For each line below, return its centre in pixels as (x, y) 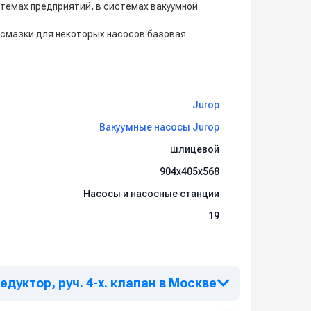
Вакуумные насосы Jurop (159, 127)
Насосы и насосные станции (151, 194)
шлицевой (195, 149)
